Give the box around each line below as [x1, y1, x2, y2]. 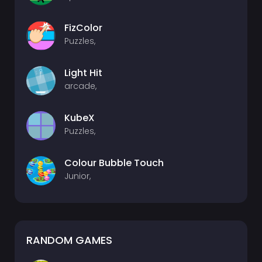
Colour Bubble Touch [64, 156, 164, 170]
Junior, [64, 170, 91, 182]
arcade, [64, 80, 96, 92]
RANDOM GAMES [26, 233, 112, 247]
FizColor [64, 21, 102, 35]
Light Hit [64, 66, 102, 80]
